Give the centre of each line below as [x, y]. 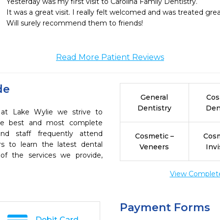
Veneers [154, 147]
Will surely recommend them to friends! [75, 23]
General [154, 97]
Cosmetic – [154, 136]
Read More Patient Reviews [110, 57]
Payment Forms [165, 207]
